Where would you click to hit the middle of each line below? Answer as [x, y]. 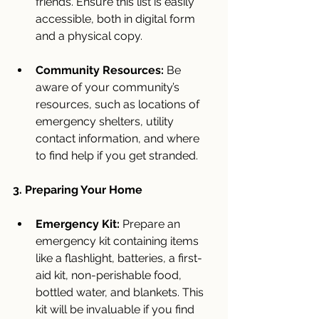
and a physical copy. [89, 36]
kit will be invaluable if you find [116, 309]
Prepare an [151, 224]
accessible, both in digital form [117, 19]
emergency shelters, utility [106, 121]
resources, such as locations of [119, 104]
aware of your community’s [109, 87]
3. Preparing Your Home [78, 189]
